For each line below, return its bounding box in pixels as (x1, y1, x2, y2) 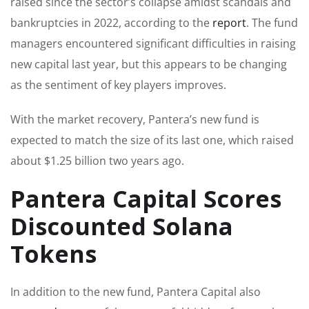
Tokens (10, 237, 97, 270)
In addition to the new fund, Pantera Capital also (10, 283, 261, 299)
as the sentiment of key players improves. (10, 77, 226, 92)
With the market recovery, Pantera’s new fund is (10, 111, 259, 127)
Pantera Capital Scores (10, 182, 281, 215)
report (212, 14, 246, 30)
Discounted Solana (10, 210, 233, 242)
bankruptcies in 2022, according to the (10, 14, 212, 30)
